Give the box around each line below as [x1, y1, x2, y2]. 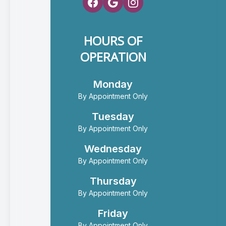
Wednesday [84, 143, 142, 155]
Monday [93, 78, 133, 91]
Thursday [89, 175, 137, 188]
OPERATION [80, 48, 146, 66]
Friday [98, 207, 128, 220]
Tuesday [92, 110, 134, 123]
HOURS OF [84, 32, 142, 49]
